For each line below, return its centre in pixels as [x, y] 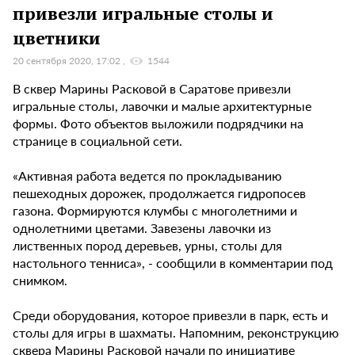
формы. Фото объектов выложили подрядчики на [158, 124]
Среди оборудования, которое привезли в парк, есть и [170, 315]
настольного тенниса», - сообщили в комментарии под [173, 263]
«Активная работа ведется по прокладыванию [147, 176]
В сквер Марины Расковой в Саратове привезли [152, 89]
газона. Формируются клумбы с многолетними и [155, 211]
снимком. [40, 281]
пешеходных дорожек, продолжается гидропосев [159, 193]
